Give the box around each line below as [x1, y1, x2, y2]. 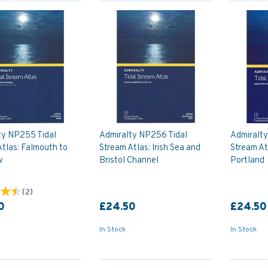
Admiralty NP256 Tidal [99, 129, 187, 141]
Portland [230, 154, 265, 166]
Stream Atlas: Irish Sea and [99, 142, 200, 154]
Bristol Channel [99, 154, 159, 166]
